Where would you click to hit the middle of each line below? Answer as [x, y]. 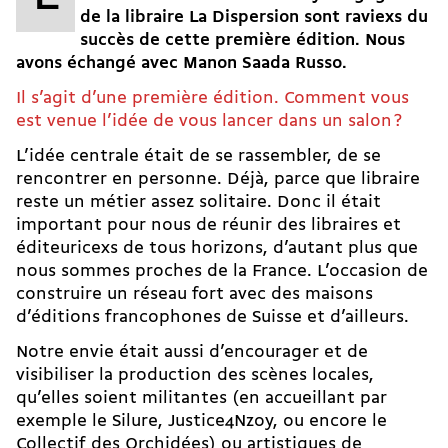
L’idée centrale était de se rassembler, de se [198, 156]
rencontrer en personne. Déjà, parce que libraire [218, 179]
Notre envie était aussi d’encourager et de [192, 352]
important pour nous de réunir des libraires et [208, 225]
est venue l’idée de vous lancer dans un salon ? [209, 121]
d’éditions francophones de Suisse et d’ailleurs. [212, 317]
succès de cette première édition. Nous [243, 40]
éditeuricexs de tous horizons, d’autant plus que [217, 248]
